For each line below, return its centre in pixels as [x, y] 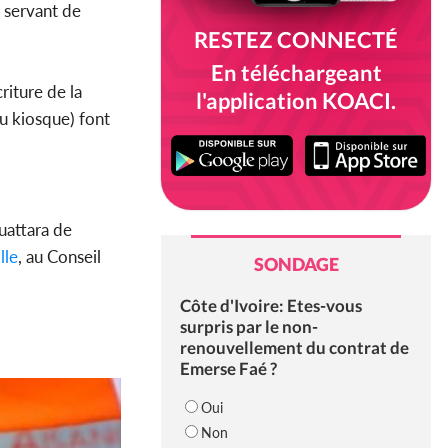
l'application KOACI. [296, 100]
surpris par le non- [248, 327]
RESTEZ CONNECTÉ [296, 39]
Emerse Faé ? [228, 369]
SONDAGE [296, 264]
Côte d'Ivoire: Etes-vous [270, 306]
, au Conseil [59, 256]
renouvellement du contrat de [294, 348]
